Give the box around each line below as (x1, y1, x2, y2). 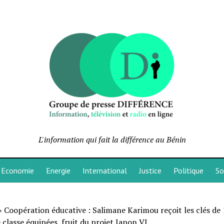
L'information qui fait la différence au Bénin (38, 134, 186, 145)
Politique (173, 165, 203, 175)
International (82, 165, 127, 175)
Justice (138, 165, 161, 175)
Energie (45, 165, 70, 175)
